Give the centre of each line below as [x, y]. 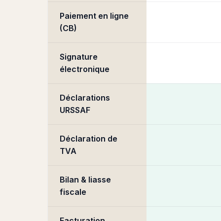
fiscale [73, 192]
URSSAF [75, 110]
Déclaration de [89, 139]
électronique [85, 69]
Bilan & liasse [85, 180]
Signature [79, 57]
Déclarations [85, 98]
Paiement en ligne [94, 16]
